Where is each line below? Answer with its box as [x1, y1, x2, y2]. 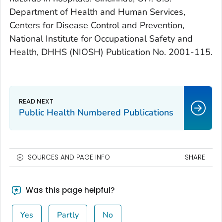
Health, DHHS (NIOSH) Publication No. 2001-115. [9, 46, 213, 58]
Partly [56, 210, 79, 221]
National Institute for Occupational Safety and [9, 33, 193, 45]
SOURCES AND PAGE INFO [28, 153, 110, 163]
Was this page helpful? [23, 185, 114, 196]
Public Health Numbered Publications [19, 107, 173, 119]
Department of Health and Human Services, [9, 6, 185, 18]
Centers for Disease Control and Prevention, [9, 19, 184, 32]
